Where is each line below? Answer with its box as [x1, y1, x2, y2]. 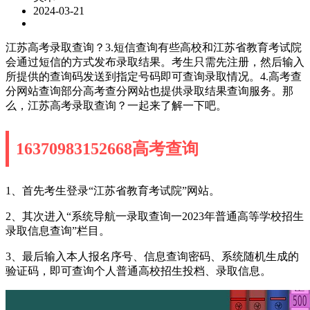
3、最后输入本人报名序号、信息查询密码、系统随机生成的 [6, 250, 299, 262]
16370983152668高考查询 [16, 139, 199, 158]
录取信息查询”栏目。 [6, 224, 110, 237]
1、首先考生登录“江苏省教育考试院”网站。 [6, 184, 220, 197]
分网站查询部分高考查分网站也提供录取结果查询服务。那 [6, 84, 293, 97]
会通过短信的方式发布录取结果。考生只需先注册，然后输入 [6, 55, 304, 68]
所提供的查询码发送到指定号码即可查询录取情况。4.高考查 [6, 70, 302, 82]
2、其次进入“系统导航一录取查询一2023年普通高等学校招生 [6, 210, 304, 222]
